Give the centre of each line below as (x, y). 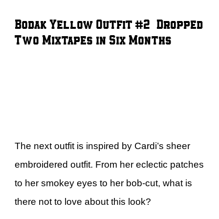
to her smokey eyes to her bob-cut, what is (103, 183)
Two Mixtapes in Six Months (93, 39)
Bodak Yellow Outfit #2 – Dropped (109, 23)
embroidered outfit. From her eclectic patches (109, 164)
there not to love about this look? (84, 201)
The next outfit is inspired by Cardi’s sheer (102, 146)
